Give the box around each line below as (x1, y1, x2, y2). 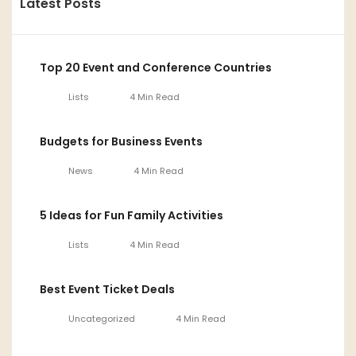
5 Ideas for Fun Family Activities (40, 207, 223, 224)
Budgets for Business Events (40, 133, 203, 150)
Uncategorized (68, 311, 135, 325)
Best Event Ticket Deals (40, 281, 175, 298)
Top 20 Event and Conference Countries (40, 60, 272, 76)
